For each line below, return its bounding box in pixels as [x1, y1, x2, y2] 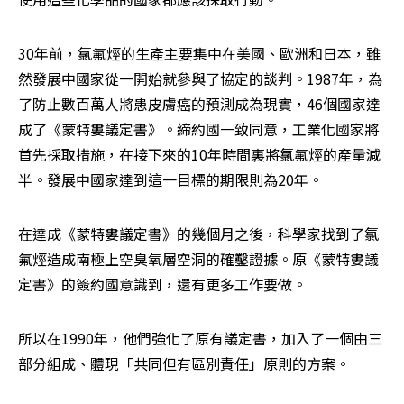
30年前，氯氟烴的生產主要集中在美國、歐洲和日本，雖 [18, 42, 381, 65]
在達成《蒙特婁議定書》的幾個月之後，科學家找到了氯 [18, 223, 379, 245]
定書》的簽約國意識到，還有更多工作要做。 [18, 273, 307, 296]
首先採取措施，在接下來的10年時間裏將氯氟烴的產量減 [18, 143, 381, 166]
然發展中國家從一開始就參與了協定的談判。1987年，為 [18, 68, 382, 90]
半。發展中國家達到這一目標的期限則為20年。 [18, 169, 323, 191]
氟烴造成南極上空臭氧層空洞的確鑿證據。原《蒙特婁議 [18, 248, 379, 271]
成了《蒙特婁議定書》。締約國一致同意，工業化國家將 [18, 118, 379, 141]
